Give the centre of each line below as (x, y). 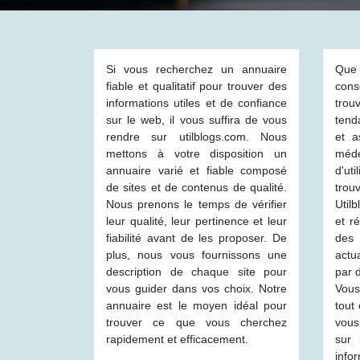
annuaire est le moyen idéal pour (196, 305)
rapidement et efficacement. (177, 339)
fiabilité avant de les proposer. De (196, 238)
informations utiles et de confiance (196, 103)
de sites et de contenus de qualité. (196, 187)
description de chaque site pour (196, 272)
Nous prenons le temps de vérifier (196, 204)
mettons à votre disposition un (196, 153)
